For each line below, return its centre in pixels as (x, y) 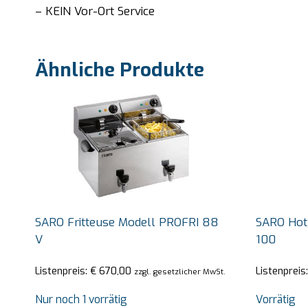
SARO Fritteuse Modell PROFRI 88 (127, 222)
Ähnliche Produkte (120, 69)
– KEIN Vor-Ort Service (95, 11)
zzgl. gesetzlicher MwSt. (180, 272)
